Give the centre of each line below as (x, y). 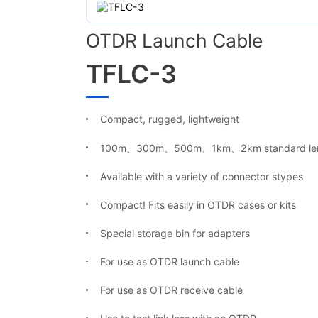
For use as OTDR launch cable (169, 262)
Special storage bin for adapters (175, 233)
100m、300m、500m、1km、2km (180, 148)
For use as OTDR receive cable (171, 290)
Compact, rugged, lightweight (169, 119)
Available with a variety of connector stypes (201, 176)
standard (283, 148)
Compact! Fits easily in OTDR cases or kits (198, 204)
